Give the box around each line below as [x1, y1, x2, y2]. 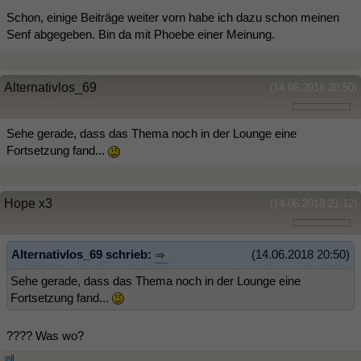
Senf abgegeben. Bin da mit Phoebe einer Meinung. [6, 27, 275, 42]
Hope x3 [4, 197, 52, 211]
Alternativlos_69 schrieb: [11, 247, 155, 262]
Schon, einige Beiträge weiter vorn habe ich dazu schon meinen [6, 10, 339, 25]
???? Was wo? [6, 328, 84, 342]
